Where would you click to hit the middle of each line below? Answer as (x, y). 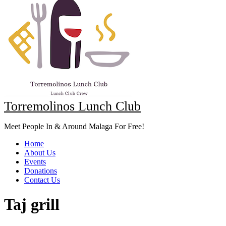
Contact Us (42, 180)
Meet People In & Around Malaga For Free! (74, 126)
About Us (40, 153)
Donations (41, 171)
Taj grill (32, 205)
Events (35, 162)
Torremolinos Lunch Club (72, 106)
